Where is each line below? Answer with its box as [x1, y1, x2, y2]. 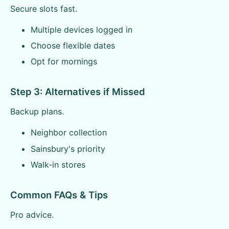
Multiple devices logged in [31, 24, 132, 35]
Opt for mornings [31, 56, 97, 67]
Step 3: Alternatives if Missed [10, 86, 145, 98]
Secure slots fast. [10, 3, 77, 14]
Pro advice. [10, 210, 54, 220]
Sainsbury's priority [31, 143, 105, 154]
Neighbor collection [31, 127, 107, 138]
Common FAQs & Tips [10, 189, 108, 201]
